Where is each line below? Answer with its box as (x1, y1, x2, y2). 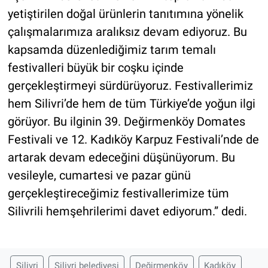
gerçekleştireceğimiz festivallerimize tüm (7, 185, 229, 200)
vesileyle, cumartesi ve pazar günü (7, 167, 191, 182)
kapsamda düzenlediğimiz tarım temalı (7, 42, 216, 57)
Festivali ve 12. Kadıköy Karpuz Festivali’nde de (7, 132, 259, 147)
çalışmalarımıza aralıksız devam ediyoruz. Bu (7, 24, 247, 39)
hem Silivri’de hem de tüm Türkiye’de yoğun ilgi (7, 96, 255, 111)
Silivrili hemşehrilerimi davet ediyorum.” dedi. (7, 203, 250, 218)
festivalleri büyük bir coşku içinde (7, 60, 184, 75)
